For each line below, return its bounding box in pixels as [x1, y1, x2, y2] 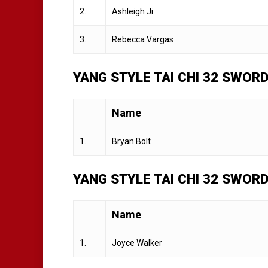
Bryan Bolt [112, 136, 151, 146]
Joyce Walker [112, 237, 162, 248]
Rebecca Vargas [112, 34, 173, 44]
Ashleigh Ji [112, 6, 153, 16]
